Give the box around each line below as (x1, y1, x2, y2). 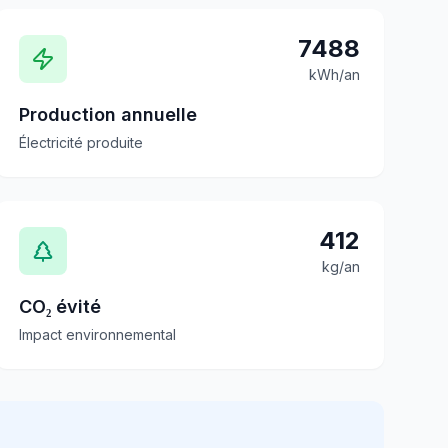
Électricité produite (18, 134, 143, 151)
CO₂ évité (18, 296, 101, 317)
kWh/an (308, 66, 360, 83)
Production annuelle (18, 104, 197, 125)
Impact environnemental (18, 326, 176, 343)
